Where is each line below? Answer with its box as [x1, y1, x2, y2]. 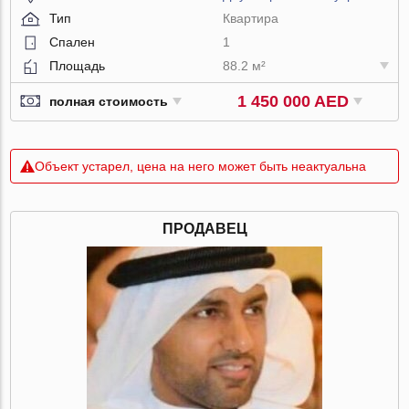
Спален [49, 34, 96, 49]
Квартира [223, 10, 279, 26]
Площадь [49, 58, 106, 73]
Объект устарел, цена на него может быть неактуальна [35, 158, 367, 173]
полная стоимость [49, 94, 169, 110]
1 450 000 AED [237, 91, 350, 110]
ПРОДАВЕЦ [162, 220, 247, 236]
